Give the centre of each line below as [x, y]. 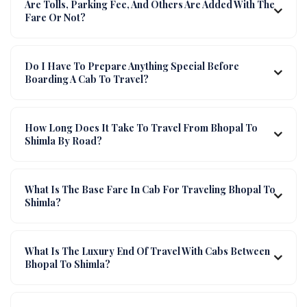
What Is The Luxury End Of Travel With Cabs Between [147, 251]
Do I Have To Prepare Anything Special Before [132, 66]
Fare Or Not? [55, 17]
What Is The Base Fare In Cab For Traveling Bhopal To [150, 189]
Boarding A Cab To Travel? [87, 79]
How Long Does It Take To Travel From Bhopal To [141, 127]
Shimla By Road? [63, 140]
